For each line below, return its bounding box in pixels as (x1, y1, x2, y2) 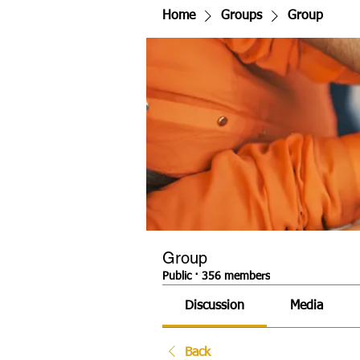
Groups (221, 10, 262, 22)
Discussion (185, 300, 245, 313)
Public (162, 271, 191, 282)
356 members (202, 271, 270, 282)
